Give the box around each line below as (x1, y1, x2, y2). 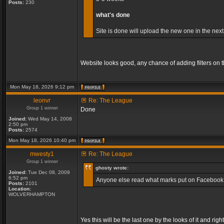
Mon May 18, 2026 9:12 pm (10, 84, 74, 89)
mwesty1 (30, 150, 54, 157)
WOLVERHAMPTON (8, 191, 55, 197)
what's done (96, 11, 130, 18)
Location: (8, 186, 31, 191)
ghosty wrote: (95, 165, 128, 170)
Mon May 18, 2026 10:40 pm (8, 137, 75, 143)
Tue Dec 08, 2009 (26, 169, 70, 175)
